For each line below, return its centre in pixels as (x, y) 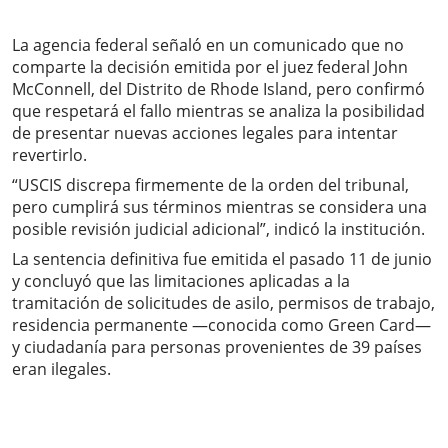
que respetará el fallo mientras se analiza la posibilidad (218, 111)
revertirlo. (49, 155)
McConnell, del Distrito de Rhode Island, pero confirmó (218, 89)
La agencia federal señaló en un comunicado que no (208, 45)
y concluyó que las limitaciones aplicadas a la (181, 281)
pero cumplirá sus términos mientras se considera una (219, 207)
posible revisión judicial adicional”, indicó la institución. (218, 229)
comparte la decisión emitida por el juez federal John (210, 67)
